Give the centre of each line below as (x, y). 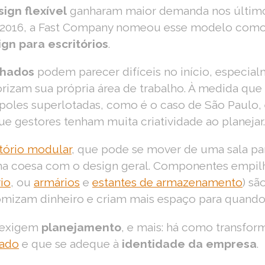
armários (57, 182)
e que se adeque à (70, 243)
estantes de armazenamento (167, 182)
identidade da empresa (189, 243)
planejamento (81, 227)
